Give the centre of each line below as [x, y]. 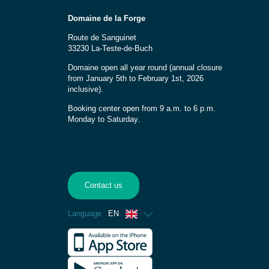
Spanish [109, 255]
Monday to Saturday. [104, 119]
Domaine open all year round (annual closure [145, 68]
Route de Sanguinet [102, 38]
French [107, 234]
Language [86, 214]
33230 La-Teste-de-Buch [110, 48]
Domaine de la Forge [106, 18]
